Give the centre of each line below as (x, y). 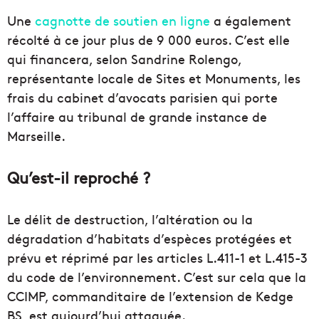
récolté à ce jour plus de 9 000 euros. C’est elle (148, 40)
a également (251, 21)
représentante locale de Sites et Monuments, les (154, 78)
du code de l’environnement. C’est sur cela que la (157, 277)
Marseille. (36, 136)
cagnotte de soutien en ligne (121, 21)
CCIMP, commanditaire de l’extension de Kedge (150, 296)
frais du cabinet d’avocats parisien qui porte (142, 98)
